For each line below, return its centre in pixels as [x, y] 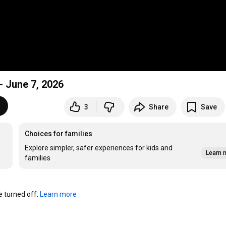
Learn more [59, 194]
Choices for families [59, 134]
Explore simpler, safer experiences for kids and [99, 148]
